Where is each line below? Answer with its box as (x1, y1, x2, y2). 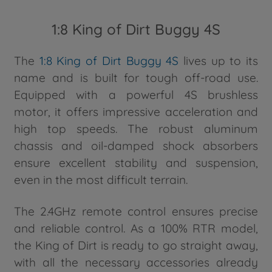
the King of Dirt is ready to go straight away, (14, 237, 258, 253)
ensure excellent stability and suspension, (14, 155, 258, 170)
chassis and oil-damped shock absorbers (14, 138, 258, 153)
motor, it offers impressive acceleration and (14, 104, 258, 119)
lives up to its (178, 53, 259, 68)
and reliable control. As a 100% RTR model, (14, 220, 258, 236)
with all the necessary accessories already (14, 254, 258, 270)
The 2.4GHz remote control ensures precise (14, 203, 258, 219)
